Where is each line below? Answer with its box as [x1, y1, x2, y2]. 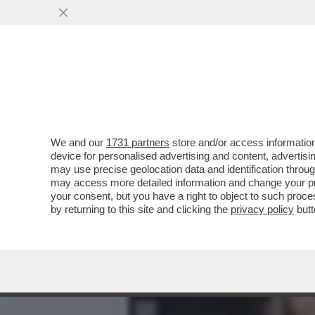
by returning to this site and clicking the [51, 203, 231, 215]
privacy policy [231, 203, 294, 215]
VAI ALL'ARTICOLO [149, 92, 249, 105]
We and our [51, 136, 106, 148]
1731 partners [106, 136, 169, 148]
